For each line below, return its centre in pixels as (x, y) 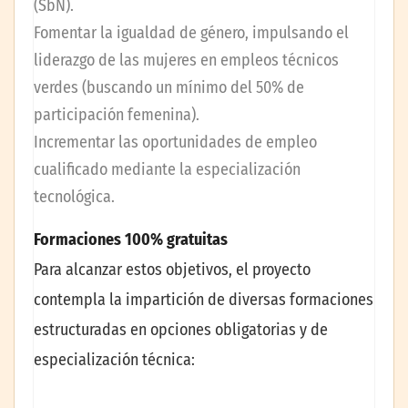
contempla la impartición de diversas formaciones (204, 299)
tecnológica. (74, 196)
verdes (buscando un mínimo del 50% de (169, 87)
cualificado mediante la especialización (167, 169)
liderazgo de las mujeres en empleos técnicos (186, 60)
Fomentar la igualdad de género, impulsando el (191, 32)
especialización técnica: (114, 359)
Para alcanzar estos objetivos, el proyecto (172, 269)
